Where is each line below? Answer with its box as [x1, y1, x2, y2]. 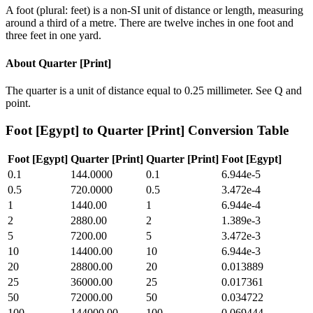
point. [6, 96, 31, 109]
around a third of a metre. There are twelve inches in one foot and [6, 17, 293, 29]
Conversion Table [184, 122, 289, 138]
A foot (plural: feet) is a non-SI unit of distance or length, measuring [6, 4, 303, 17]
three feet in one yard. [6, 29, 101, 42]
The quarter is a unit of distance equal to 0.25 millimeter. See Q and [6, 84, 302, 96]
